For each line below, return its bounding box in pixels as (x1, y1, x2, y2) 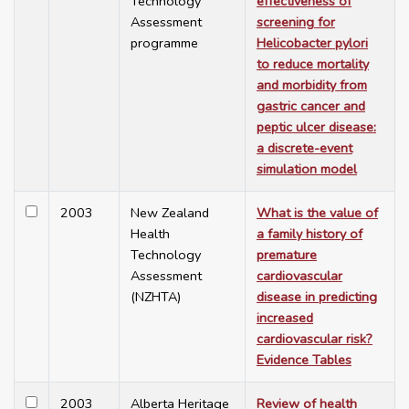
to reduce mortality (257, 55, 369, 74)
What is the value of (257, 204, 378, 223)
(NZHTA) (131, 288, 181, 307)
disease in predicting (257, 288, 377, 307)
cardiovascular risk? (257, 330, 372, 349)
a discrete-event (257, 139, 352, 158)
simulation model (257, 160, 357, 179)
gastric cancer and (257, 97, 365, 116)
